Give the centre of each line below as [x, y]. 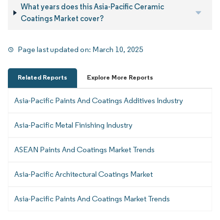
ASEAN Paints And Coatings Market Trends [84, 150]
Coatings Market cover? [62, 19]
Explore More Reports [120, 78]
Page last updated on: [55, 50]
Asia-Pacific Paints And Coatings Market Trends [92, 199]
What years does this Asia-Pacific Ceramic [92, 7]
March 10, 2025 [118, 50]
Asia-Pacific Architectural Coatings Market [83, 174]
